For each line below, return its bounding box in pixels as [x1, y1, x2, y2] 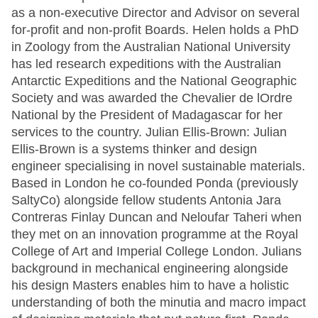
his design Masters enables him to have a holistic [11, 278, 289, 292]
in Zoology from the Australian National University [11, 40, 290, 54]
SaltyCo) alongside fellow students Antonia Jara [11, 193, 281, 207]
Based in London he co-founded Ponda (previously [11, 176, 298, 190]
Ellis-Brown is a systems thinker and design [11, 142, 257, 156]
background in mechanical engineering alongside [11, 261, 288, 275]
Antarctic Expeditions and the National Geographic [11, 74, 297, 88]
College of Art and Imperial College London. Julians [11, 244, 302, 258]
